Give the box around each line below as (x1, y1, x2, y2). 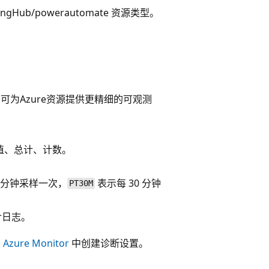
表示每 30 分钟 (94, 176, 161, 190)
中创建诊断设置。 (69, 236, 148, 250)
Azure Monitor (3, 236, 69, 250)
